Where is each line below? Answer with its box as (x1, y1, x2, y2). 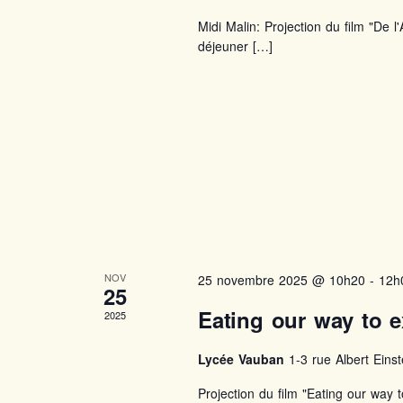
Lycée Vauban (197, 350, 289, 368)
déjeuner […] (197, 37, 273, 55)
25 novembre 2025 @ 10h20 (197, 271, 365, 289)
